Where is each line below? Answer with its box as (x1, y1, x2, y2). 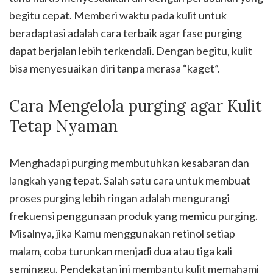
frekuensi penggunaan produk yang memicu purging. (9, 208, 258, 222)
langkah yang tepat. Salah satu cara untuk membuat (9, 173, 250, 187)
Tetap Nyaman (9, 115, 118, 136)
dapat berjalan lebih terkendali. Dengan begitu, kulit (9, 43, 252, 57)
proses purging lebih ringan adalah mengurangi (9, 191, 230, 205)
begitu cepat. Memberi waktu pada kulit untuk (9, 8, 227, 22)
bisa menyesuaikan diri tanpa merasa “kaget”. (9, 61, 220, 75)
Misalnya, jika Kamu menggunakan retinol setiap (9, 226, 235, 240)
